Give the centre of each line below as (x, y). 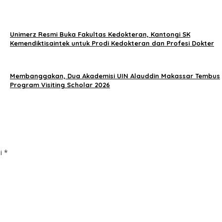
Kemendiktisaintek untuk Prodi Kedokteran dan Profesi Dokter (112, 43)
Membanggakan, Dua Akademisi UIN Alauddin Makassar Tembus (115, 76)
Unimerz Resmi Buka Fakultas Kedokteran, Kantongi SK (100, 34)
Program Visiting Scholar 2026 (60, 85)
